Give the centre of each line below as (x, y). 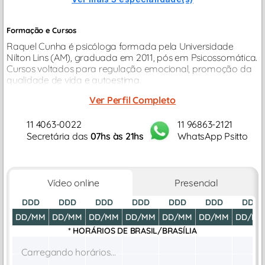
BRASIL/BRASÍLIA (164, 230)
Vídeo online (71, 182)
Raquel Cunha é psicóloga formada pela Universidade (120, 46)
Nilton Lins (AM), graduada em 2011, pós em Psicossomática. (132, 57)
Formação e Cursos (41, 30)
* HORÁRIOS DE (99, 230)
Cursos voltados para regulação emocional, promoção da (129, 69)
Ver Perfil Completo (132, 100)
